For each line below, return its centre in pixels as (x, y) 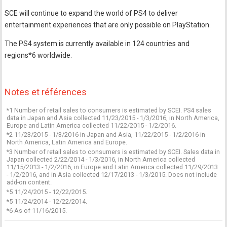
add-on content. (29, 182)
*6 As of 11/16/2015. (37, 211)
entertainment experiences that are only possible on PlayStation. (108, 25)
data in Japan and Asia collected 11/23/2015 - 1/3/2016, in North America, (113, 118)
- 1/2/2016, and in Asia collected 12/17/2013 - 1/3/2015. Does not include (112, 175)
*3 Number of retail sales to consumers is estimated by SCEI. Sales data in (113, 152)
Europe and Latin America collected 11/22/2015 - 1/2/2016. (92, 125)
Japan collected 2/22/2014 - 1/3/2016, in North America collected (101, 160)
